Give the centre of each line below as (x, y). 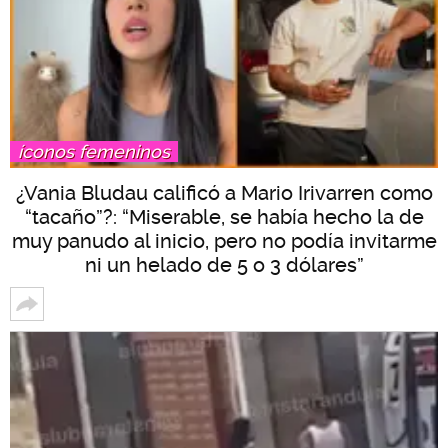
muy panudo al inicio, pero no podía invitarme (224, 241)
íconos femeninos (94, 151)
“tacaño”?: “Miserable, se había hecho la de (224, 217)
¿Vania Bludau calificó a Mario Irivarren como (224, 193)
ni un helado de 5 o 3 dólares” (224, 265)
